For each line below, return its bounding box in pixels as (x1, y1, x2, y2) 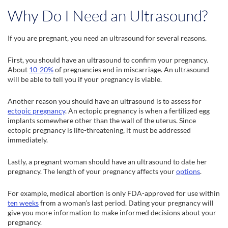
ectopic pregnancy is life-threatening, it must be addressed (8, 126, 191, 134)
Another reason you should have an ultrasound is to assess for (8, 97, 202, 105)
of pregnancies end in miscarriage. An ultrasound (53, 65, 209, 74)
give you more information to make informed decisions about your (8, 208, 216, 217)
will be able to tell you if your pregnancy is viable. (8, 75, 162, 83)
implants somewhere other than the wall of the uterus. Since (8, 116, 196, 125)
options (176, 167, 200, 176)
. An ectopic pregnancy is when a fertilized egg (65, 106, 210, 115)
